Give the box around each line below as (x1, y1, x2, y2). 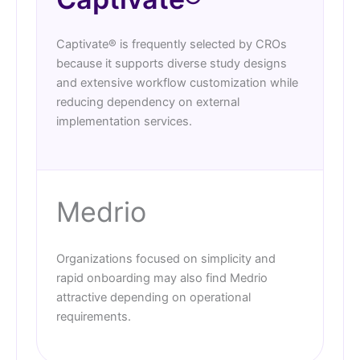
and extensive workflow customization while (56, 76, 298, 91)
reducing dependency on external (56, 95, 239, 110)
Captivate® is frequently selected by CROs (56, 37, 287, 52)
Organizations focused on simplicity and (56, 251, 276, 266)
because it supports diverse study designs (56, 56, 287, 72)
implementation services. (56, 114, 192, 129)
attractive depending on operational (56, 289, 251, 305)
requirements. (56, 309, 131, 324)
